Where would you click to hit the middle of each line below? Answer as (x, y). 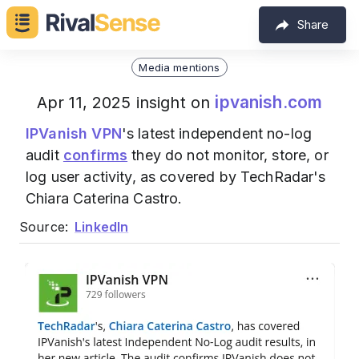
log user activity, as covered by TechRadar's (176, 177)
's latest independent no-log (217, 133)
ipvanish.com (269, 102)
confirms (95, 155)
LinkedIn (102, 227)
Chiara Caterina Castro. (104, 198)
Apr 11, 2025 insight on (126, 103)
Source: (44, 227)
